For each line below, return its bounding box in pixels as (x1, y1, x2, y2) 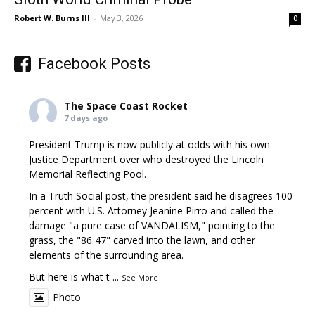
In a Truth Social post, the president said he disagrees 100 (29, 188, 293, 202)
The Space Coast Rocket (64, 98, 188, 112)
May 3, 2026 (100, 12, 143, 23)
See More (122, 271, 159, 283)
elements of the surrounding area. (29, 247, 184, 262)
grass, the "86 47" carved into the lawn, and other (29, 233, 256, 247)
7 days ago (64, 112, 108, 123)
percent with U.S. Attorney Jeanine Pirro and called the (29, 203, 274, 217)
